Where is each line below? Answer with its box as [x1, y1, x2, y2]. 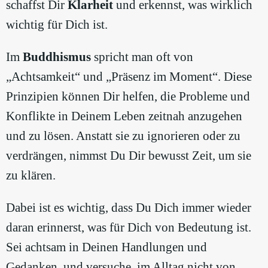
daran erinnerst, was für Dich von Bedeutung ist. [6, 220, 251, 234]
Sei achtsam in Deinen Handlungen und [6, 239, 207, 254]
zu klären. [6, 167, 56, 182]
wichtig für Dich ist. [6, 17, 108, 32]
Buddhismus [23, 49, 91, 64]
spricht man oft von [91, 49, 193, 64]
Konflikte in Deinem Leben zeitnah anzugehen [6, 108, 242, 123]
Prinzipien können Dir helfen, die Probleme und [6, 89, 250, 103]
